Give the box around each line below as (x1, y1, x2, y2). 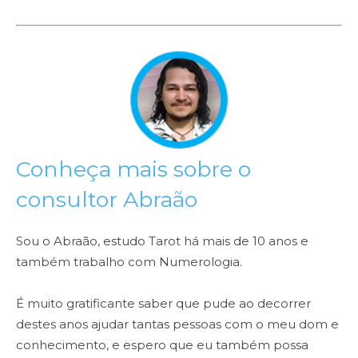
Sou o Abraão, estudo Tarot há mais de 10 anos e (16, 233, 308, 249)
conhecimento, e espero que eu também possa (16, 337, 308, 353)
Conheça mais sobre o (16, 156, 251, 183)
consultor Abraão (16, 186, 197, 213)
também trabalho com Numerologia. (16, 254, 242, 270)
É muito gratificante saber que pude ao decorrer (16, 296, 311, 312)
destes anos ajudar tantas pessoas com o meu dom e (16, 316, 339, 332)
